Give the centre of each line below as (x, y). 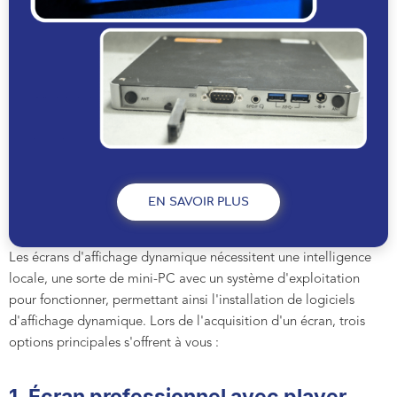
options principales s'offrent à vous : (114, 344)
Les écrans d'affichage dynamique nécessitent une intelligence (190, 259)
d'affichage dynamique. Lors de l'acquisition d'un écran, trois (187, 323)
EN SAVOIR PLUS (198, 203)
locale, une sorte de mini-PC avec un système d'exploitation (184, 280)
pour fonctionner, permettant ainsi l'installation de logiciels (182, 301)
